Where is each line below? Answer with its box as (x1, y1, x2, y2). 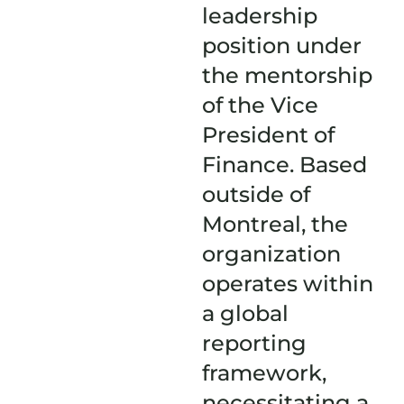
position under (202, 32, 362, 59)
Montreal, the (202, 211, 348, 237)
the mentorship (202, 62, 372, 88)
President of (202, 122, 335, 148)
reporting (202, 330, 307, 356)
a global (202, 300, 289, 326)
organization (202, 241, 341, 267)
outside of (202, 181, 310, 207)
